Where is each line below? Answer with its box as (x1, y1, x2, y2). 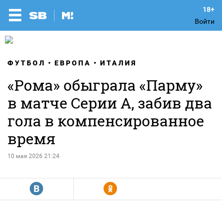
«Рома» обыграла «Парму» (7, 75, 203, 95)
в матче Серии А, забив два (7, 93, 212, 112)
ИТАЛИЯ (100, 59, 137, 67)
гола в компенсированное (7, 111, 204, 130)
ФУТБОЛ (7, 59, 46, 67)
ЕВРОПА (55, 59, 91, 67)
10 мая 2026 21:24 (7, 153, 59, 160)
